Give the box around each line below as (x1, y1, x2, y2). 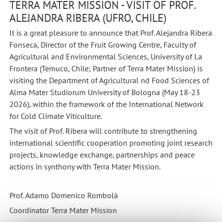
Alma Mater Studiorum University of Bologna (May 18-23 (9, 87, 200, 98)
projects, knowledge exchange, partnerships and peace (9, 149, 195, 160)
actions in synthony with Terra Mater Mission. (9, 161, 161, 171)
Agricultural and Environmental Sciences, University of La (9, 52, 202, 62)
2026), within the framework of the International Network (9, 99, 204, 110)
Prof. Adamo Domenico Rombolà (9, 190, 118, 201)
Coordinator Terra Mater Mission (9, 205, 117, 215)
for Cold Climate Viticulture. (9, 111, 104, 121)
